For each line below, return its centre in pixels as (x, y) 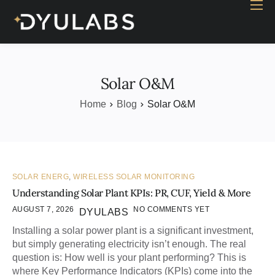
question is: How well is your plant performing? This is (129, 258)
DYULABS (104, 212)
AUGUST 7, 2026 (43, 210)
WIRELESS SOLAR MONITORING (134, 177)
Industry (37, 51)
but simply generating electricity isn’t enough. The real (129, 244)
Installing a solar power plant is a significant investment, (133, 231)
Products (39, 77)
